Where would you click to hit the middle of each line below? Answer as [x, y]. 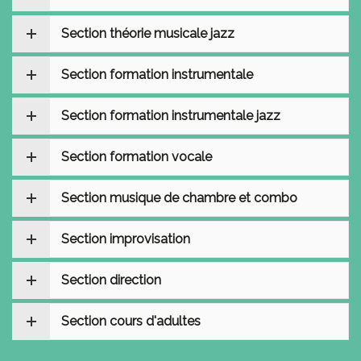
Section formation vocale [137, 157]
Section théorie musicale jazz [148, 33]
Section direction [111, 280]
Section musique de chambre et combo [179, 198]
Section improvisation [126, 239]
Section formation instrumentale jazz [171, 116]
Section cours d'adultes [131, 321]
